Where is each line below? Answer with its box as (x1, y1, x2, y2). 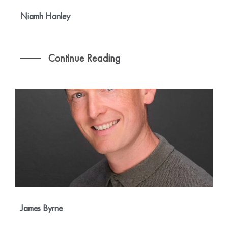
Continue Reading (46, 51, 121, 65)
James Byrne (20, 202, 63, 214)
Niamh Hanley (20, 10, 70, 22)
